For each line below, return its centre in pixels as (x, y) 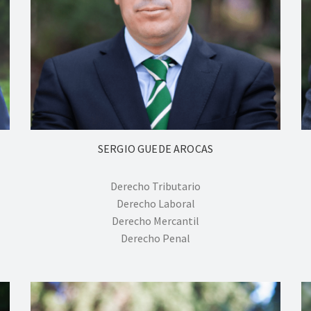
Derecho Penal (155, 238)
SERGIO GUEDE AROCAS (155, 148)
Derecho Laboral (155, 203)
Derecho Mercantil (155, 220)
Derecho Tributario (155, 186)
